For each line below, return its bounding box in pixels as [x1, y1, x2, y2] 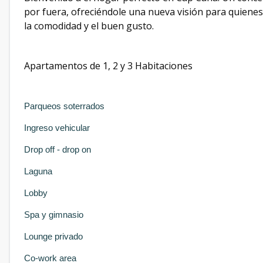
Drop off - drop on [24, 144, 91, 154]
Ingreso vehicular [24, 123, 90, 133]
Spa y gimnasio [24, 210, 86, 220]
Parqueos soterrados [24, 101, 104, 111]
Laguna [24, 166, 52, 176]
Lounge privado [24, 231, 83, 241]
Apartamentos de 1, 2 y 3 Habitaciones [24, 59, 193, 72]
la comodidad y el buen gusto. [24, 19, 154, 32]
